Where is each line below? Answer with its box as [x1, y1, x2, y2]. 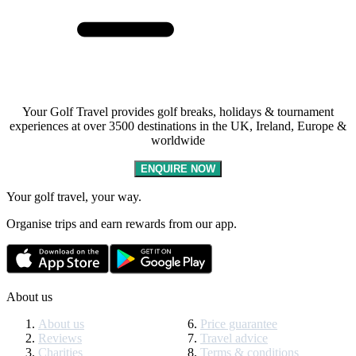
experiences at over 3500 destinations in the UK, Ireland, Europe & [10, 118, 346, 133]
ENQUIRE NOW [141, 162, 215, 175]
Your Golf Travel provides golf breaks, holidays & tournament [22, 104, 334, 118]
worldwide [151, 133, 205, 147]
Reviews [38, 331, 82, 345]
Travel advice [200, 331, 268, 345]
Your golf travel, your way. [6, 189, 141, 203]
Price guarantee [200, 316, 277, 331]
